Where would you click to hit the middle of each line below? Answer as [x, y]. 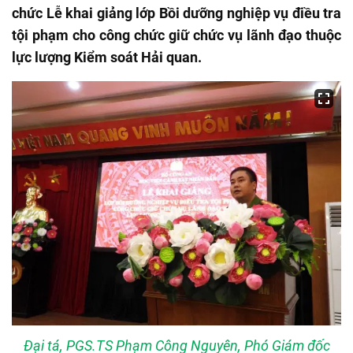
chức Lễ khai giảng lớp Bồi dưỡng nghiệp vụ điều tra [176, 13]
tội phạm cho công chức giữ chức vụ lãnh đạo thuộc [176, 35]
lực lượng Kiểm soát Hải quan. [107, 57]
